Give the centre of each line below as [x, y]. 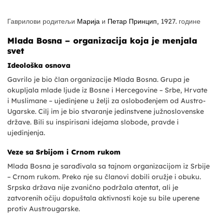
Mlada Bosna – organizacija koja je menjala [102, 41]
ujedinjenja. [26, 132]
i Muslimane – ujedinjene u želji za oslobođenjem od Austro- [107, 101]
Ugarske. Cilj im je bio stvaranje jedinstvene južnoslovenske [106, 111]
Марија [88, 22]
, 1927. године [179, 22]
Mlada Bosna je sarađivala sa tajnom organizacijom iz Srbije [108, 166]
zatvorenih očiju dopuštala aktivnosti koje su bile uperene [103, 198]
